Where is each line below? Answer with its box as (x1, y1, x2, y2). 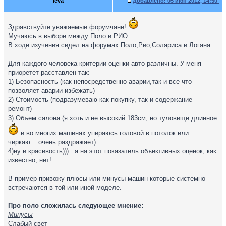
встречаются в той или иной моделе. (8, 184, 122, 191)
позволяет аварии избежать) (8, 87, 95, 94)
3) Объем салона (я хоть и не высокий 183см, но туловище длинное (8, 114, 217, 122)
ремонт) (8, 105, 32, 112)
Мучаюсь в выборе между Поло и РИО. (8, 32, 130, 40)
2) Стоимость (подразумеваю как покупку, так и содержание (8, 96, 192, 103)
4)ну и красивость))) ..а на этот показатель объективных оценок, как (8, 147, 216, 155)
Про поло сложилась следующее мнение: (8, 202, 143, 209)
